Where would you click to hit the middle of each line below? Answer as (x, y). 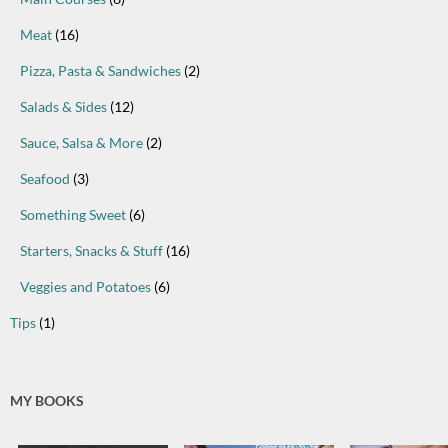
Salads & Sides (63, 107)
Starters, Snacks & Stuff (91, 251)
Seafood (45, 179)
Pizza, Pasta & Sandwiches (100, 71)
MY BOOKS (47, 401)
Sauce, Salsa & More (81, 143)
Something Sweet (73, 215)
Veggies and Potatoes (85, 287)
